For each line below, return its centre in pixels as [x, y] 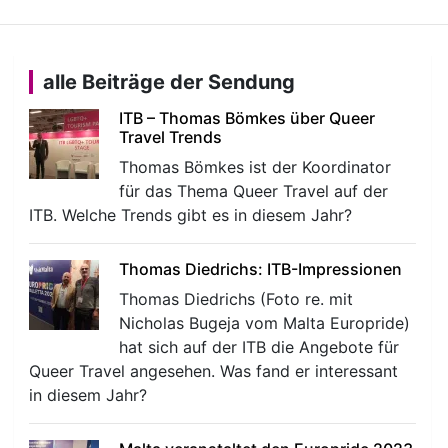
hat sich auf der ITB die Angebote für [259, 347]
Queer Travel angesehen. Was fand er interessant [214, 371]
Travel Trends [171, 137]
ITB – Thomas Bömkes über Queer [247, 118]
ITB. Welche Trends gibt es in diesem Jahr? [191, 215]
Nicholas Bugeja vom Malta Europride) [265, 323]
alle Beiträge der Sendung [169, 82]
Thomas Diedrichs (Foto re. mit [236, 299]
